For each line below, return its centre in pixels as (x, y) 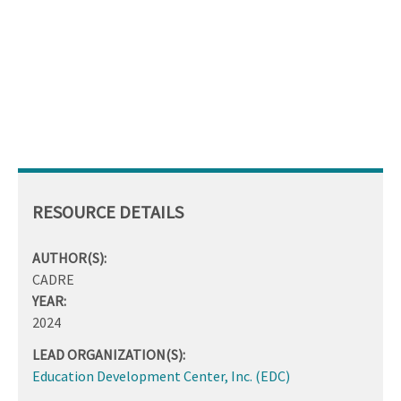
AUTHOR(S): (69, 257)
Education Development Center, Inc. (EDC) (161, 375)
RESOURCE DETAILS (108, 211)
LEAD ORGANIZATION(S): (109, 354)
